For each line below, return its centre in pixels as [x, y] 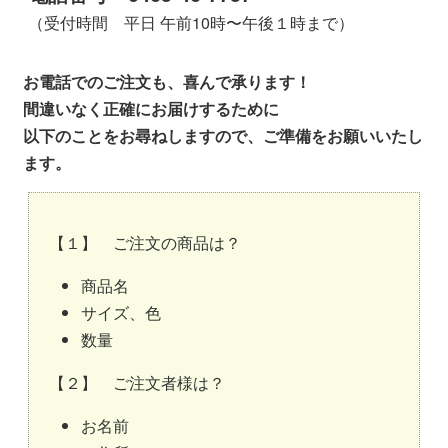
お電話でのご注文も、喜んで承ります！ [167, 82]
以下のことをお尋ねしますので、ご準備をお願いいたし [223, 136]
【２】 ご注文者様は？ [137, 383]
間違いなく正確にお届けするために [151, 109]
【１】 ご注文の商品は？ [145, 243]
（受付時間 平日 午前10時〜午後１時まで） [191, 23]
